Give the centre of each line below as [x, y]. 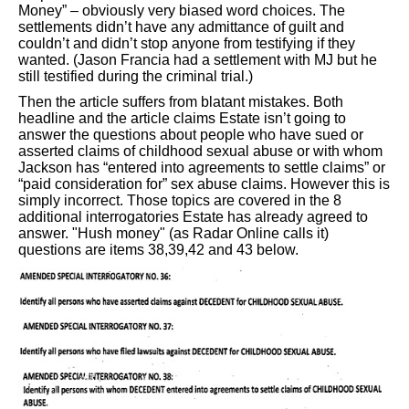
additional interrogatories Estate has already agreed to [193, 217]
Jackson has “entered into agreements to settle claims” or [202, 168]
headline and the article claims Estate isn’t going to [182, 118]
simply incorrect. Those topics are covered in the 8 [180, 200]
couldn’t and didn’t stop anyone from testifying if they [187, 43]
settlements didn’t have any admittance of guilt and [181, 27]
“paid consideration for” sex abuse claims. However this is [204, 184]
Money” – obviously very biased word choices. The [182, 10]
